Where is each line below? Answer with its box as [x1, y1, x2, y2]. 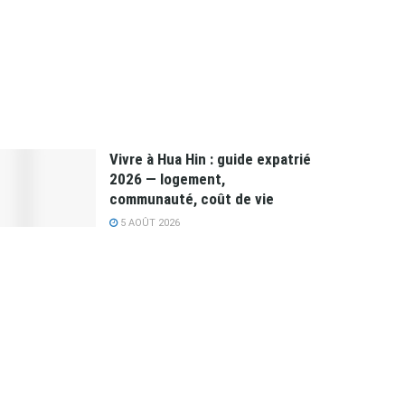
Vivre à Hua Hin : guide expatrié [109, 150, 311, 169]
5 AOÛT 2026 [118, 217, 180, 230]
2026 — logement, [109, 170, 225, 189]
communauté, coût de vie [109, 190, 274, 209]
